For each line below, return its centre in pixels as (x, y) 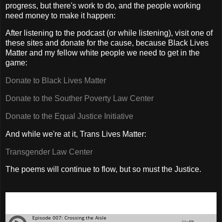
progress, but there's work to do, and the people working (103, 5)
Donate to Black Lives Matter (56, 81)
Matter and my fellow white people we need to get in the (103, 53)
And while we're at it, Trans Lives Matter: (76, 134)
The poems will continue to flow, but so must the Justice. (103, 169)
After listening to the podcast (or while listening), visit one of (109, 33)
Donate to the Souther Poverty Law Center (80, 99)
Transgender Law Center (49, 152)
